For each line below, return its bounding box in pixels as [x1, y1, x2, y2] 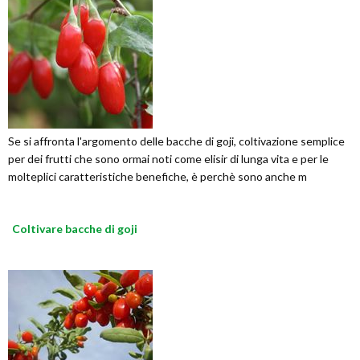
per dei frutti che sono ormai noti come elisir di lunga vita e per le [8, 152, 329, 166]
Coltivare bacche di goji [12, 222, 137, 235]
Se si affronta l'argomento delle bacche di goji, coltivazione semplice [8, 134, 345, 148]
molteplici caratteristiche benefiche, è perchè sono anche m [8, 170, 307, 183]
